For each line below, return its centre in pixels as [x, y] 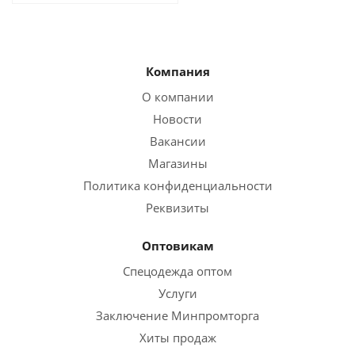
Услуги [177, 293]
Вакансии [177, 141]
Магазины [177, 163]
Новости [177, 119]
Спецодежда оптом [177, 271]
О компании [177, 97]
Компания [177, 71]
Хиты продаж [177, 338]
